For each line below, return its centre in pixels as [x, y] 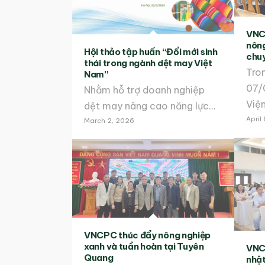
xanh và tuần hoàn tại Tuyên [144, 247]
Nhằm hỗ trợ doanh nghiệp [144, 90]
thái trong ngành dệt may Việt [148, 63]
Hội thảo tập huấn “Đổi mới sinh [151, 51]
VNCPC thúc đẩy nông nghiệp [148, 235]
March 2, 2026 [109, 120]
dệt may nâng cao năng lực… [150, 106]
